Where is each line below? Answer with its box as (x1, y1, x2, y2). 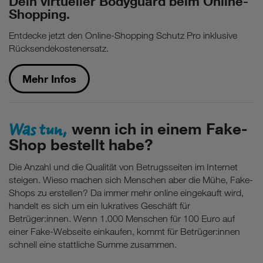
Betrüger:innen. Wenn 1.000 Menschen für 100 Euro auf (9, 213, 235, 224)
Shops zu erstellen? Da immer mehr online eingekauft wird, (9, 187, 244, 198)
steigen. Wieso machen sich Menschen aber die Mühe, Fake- (9, 174, 253, 186)
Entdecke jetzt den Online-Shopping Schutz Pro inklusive (9, 29, 237, 41)
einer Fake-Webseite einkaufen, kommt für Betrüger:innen (9, 225, 240, 237)
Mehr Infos (22, 72, 76, 85)
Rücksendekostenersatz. (9, 42, 109, 54)
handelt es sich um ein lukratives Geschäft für (9, 200, 190, 211)
